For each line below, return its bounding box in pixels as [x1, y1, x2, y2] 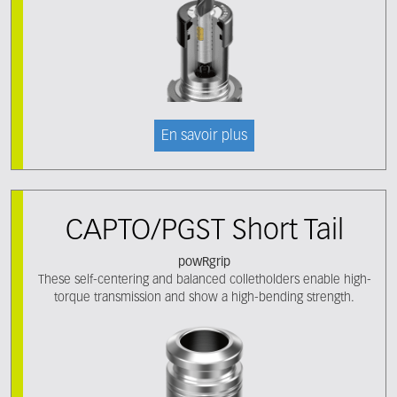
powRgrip [178, 256, 230, 269]
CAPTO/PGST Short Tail [65, 217, 344, 245]
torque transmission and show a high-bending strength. [54, 292, 354, 304]
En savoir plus [161, 129, 247, 144]
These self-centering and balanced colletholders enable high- [37, 274, 371, 286]
